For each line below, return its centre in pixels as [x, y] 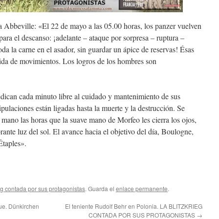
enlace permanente [142, 189]
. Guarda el [100, 189]
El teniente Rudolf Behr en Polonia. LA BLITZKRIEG [134, 206]
